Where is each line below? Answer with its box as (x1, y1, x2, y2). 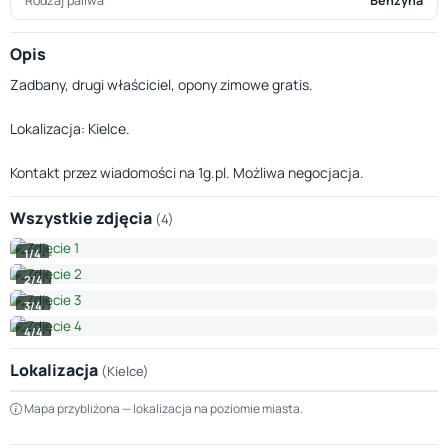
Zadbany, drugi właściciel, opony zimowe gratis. (10, 75, 313, 94)
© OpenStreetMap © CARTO (297, 376, 432, 391)
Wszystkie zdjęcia (10, 207, 155, 229)
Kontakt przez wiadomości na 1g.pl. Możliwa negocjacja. (10, 163, 364, 182)
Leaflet (256, 376, 291, 391)
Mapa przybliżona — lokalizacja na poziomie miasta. (22, 400, 303, 417)
